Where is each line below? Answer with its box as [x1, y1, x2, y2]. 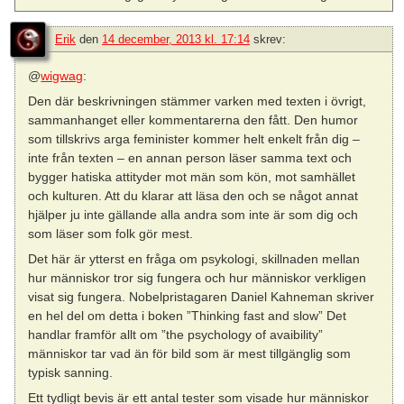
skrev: [253, 32, 286, 46]
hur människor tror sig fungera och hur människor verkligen [28, 271, 367, 285]
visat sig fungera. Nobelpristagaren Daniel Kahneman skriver [28, 289, 375, 304]
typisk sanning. [28, 365, 114, 380]
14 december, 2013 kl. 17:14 [102, 32, 250, 46]
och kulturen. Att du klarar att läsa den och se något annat [28, 188, 359, 203]
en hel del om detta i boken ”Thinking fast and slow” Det [28, 308, 347, 323]
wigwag [41, 68, 84, 83]
